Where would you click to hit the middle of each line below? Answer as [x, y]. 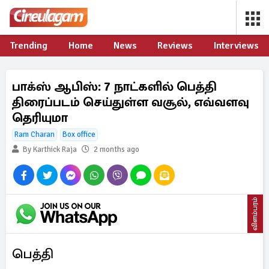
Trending [29, 46]
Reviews [175, 46]
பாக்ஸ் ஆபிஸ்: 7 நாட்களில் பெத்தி [114, 86]
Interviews [236, 46]
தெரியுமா [40, 118]
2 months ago [116, 150]
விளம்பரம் [255, 214]
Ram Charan [35, 134]
